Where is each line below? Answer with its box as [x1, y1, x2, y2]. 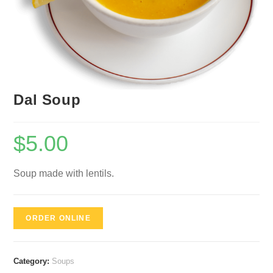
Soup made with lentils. [13, 168, 115, 179]
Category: [13, 256, 52, 266]
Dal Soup [13, 91, 81, 108]
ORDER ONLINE [26, 213, 91, 222]
